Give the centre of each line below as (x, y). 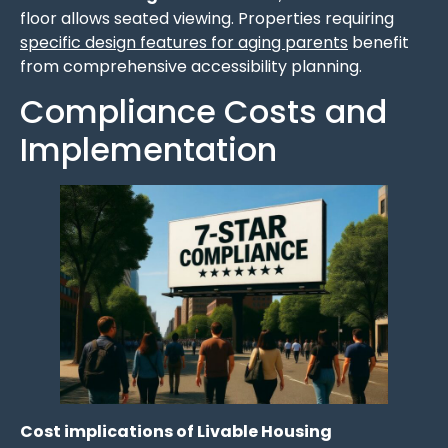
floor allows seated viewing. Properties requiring (207, 18)
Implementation (148, 150)
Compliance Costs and (203, 112)
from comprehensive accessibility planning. (191, 66)
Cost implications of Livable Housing (176, 431)
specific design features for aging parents (184, 42)
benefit (378, 42)
